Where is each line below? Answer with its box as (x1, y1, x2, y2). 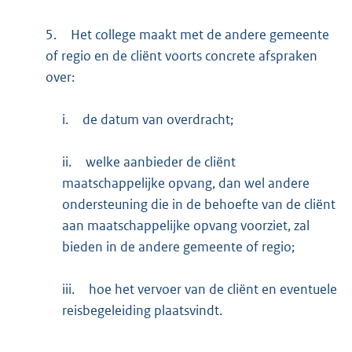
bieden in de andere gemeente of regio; (62, 237, 295, 255)
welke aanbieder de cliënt (86, 152, 236, 170)
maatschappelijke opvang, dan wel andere (62, 174, 310, 192)
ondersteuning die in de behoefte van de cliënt (62, 195, 336, 213)
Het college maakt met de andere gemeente (70, 25, 329, 43)
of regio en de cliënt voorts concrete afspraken (45, 46, 317, 64)
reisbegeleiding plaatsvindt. (62, 301, 223, 319)
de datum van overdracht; (82, 110, 234, 128)
